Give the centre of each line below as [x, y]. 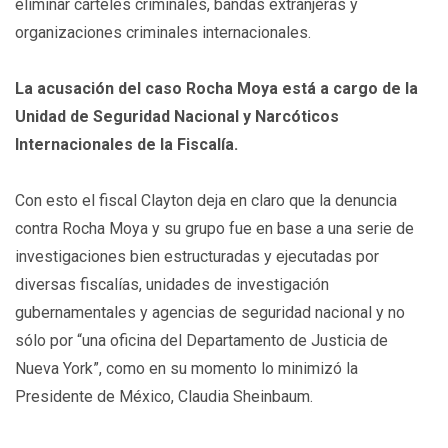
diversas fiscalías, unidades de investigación [172, 284]
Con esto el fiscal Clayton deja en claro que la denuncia [206, 200]
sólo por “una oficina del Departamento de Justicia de [201, 340]
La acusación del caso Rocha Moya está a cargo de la [216, 88]
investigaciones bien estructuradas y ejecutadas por [197, 256]
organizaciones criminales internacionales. [163, 32]
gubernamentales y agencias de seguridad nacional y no [210, 312]
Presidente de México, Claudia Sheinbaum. [164, 396]
